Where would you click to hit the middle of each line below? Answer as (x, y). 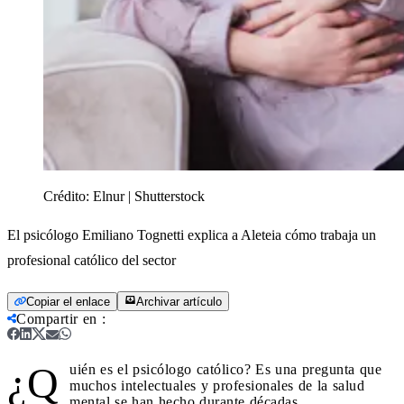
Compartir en (57, 318)
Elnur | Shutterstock (149, 196)
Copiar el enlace (68, 301)
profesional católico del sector (92, 260)
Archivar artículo (179, 301)
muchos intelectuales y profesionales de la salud (217, 385)
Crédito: (68, 196)
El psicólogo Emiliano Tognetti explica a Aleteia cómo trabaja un (192, 234)
